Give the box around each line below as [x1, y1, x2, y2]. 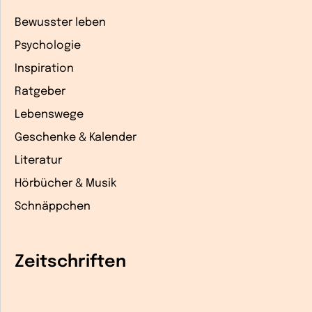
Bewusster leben [15, 16, 106, 29]
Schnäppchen [15, 200, 91, 212]
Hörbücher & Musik [15, 177, 116, 189]
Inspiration [15, 62, 74, 75]
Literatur [15, 154, 62, 166]
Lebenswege [15, 108, 84, 120]
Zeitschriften [15, 253, 126, 271]
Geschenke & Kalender [15, 131, 136, 143]
